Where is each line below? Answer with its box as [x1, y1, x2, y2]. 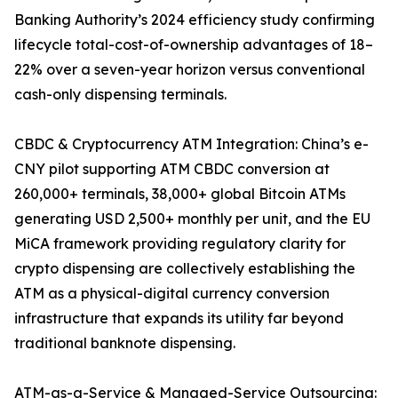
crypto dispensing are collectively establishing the [14, 259, 355, 278]
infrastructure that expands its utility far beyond [14, 309, 344, 328]
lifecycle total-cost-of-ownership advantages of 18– [14, 36, 373, 54]
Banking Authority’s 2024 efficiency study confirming [14, 11, 375, 29]
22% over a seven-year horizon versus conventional [14, 60, 365, 79]
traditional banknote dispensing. [14, 334, 235, 353]
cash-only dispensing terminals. [14, 85, 227, 104]
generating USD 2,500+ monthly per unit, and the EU [14, 210, 370, 228]
